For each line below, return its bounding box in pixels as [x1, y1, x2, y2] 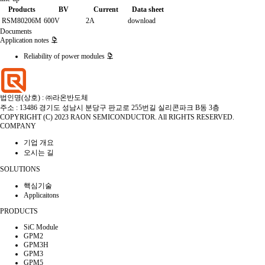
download [128, 17, 156, 25]
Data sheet [131, 5, 164, 14]
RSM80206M [2, 17, 41, 25]
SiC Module [24, 223, 58, 231]
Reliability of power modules [24, 52, 106, 60]
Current [93, 5, 118, 14]
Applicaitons [24, 191, 59, 199]
